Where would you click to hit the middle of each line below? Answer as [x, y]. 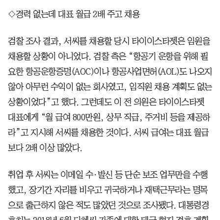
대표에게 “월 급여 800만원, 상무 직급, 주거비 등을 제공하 [109, 117]
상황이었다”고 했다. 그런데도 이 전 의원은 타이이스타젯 [106, 102]
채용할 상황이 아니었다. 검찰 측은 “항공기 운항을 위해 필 [108, 56]
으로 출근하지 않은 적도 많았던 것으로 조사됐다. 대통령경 [108, 205]
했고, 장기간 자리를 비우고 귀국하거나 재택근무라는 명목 [108, 190]
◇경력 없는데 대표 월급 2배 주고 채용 [74, 14]
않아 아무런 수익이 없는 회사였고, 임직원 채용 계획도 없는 [110, 87]
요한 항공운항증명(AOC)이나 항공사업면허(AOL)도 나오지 [110, 71]
